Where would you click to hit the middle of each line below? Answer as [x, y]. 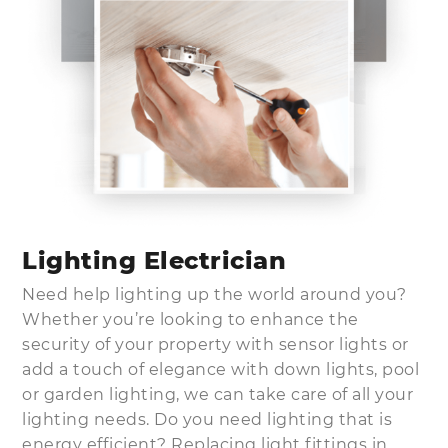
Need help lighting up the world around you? [214, 294]
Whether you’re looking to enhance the [190, 319]
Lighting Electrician [154, 260]
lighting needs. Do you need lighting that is [207, 419]
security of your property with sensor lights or [215, 344]
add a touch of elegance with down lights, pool [221, 369]
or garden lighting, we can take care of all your [218, 394]
